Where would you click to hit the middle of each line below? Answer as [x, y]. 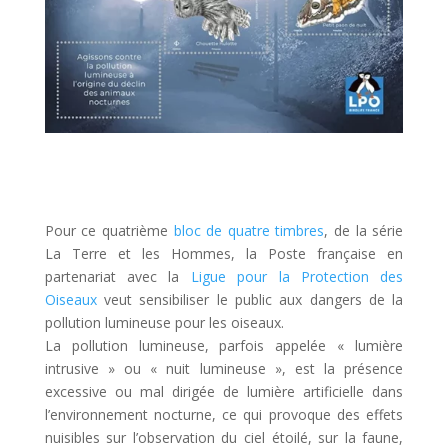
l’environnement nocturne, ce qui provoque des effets [224, 415]
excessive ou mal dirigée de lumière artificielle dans [224, 392]
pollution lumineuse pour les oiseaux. [164, 323]
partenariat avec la [117, 277]
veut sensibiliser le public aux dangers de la [250, 300]
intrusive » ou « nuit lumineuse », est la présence [224, 369]
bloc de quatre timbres [249, 231]
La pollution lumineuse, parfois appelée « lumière [224, 346]
